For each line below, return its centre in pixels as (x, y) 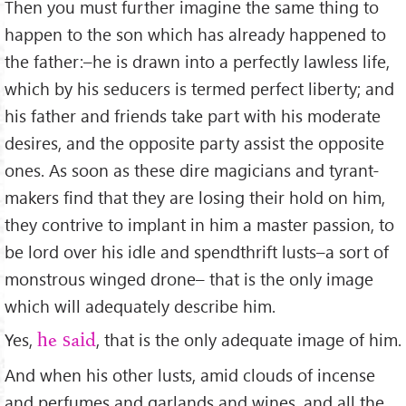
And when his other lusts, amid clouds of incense (190, 375)
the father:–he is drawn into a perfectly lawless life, (197, 62)
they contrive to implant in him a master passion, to (199, 225)
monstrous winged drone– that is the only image (189, 279)
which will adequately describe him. (140, 306)
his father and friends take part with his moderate (193, 116)
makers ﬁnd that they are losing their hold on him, (195, 198)
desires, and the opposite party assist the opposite (194, 143)
